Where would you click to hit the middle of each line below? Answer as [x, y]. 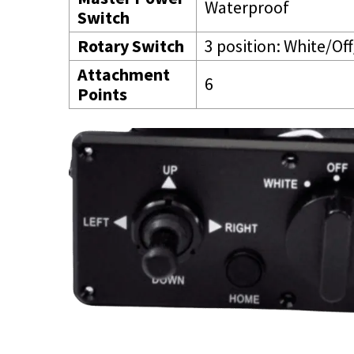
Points [102, 94]
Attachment [124, 74]
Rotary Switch [131, 45]
